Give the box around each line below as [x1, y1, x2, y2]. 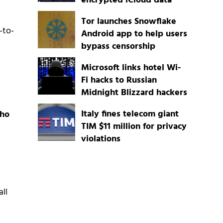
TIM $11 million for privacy [81, 119, 187, 134]
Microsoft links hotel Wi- [81, 61, 181, 76]
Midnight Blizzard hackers [81, 86, 187, 101]
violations [81, 132, 120, 147]
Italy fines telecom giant [81, 107, 179, 122]
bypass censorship [81, 39, 155, 54]
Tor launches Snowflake [81, 14, 176, 29]
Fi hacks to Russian [81, 73, 157, 88]
